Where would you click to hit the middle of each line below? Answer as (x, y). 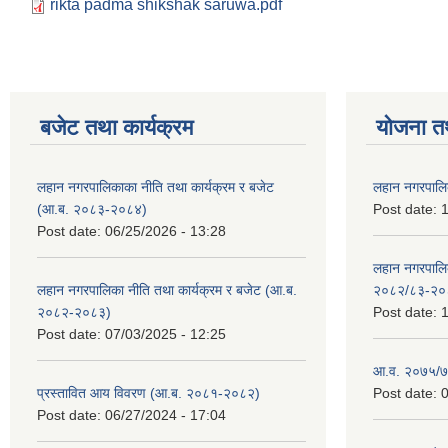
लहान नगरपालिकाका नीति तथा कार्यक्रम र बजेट (155, 186)
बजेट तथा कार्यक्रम (116, 127)
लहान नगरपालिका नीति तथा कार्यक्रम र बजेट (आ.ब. (167, 289)
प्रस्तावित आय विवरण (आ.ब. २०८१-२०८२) (148, 392)
